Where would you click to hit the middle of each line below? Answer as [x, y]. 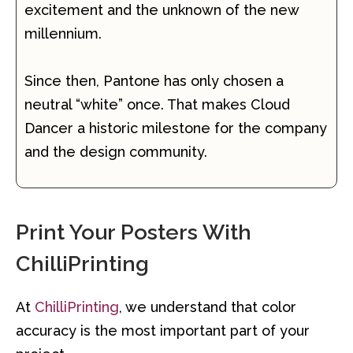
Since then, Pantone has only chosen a [154, 80]
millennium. [63, 33]
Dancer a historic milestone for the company [176, 128]
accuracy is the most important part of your [163, 331]
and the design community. [116, 151]
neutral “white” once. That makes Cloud [157, 104]
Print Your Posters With [134, 232]
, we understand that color [208, 307]
